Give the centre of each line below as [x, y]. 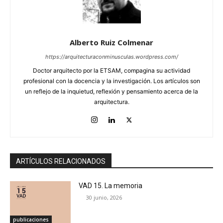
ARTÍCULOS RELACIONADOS [61, 161]
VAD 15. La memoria [111, 185]
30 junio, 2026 [104, 197]
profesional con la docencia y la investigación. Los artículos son [111, 81]
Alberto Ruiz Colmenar [111, 42]
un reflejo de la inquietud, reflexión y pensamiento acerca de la [111, 91]
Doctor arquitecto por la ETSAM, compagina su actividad [111, 70]
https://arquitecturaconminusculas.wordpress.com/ [111, 56]
